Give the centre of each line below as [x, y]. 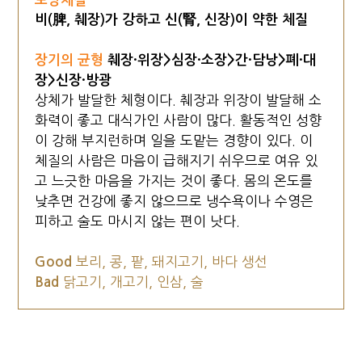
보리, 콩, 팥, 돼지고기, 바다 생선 [172, 261]
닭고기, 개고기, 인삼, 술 [134, 282]
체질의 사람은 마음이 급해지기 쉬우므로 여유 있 [177, 160]
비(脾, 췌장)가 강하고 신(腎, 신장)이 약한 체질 [172, 19]
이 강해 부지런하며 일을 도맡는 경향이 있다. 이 [174, 140]
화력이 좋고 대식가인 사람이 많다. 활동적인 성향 [179, 120]
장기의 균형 [72, 60]
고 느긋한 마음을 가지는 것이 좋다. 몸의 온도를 [174, 181]
